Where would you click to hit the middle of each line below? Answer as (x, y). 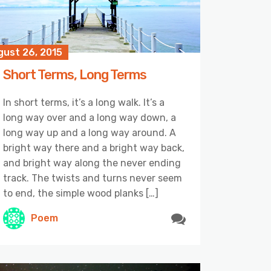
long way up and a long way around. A (90, 132)
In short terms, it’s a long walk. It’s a (84, 102)
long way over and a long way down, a (90, 117)
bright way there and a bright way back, (94, 148)
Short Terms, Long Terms (75, 74)
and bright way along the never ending (92, 163)
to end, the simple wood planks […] (81, 193)
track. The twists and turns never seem (93, 178)
